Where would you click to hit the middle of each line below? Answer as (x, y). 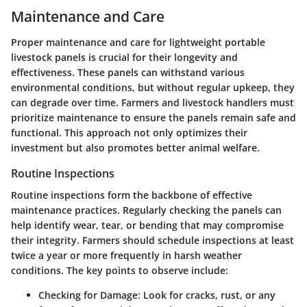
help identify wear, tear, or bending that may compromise (147, 225)
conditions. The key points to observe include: (120, 271)
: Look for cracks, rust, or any (207, 295)
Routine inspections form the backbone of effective (132, 195)
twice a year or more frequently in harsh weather (126, 256)
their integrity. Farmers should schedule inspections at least (152, 241)
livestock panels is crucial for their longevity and (124, 58)
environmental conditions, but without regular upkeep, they (153, 88)
